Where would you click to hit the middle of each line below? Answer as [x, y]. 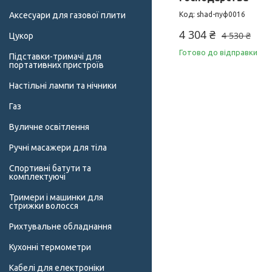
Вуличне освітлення [49, 127]
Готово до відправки [218, 53]
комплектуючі [37, 177]
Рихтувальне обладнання [60, 227]
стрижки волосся [44, 206]
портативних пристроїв [56, 65]
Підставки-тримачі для [55, 57]
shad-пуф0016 [221, 15]
